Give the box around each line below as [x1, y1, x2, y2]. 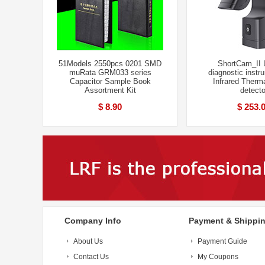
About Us [73, 237, 103, 245]
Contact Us [73, 253, 109, 261]
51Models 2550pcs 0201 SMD [59, 59, 161, 68]
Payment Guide [198, 237, 247, 245]
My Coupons [198, 253, 238, 261]
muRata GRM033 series [69, 68, 151, 77]
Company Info [64, 216, 121, 225]
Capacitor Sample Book [69, 77, 151, 86]
